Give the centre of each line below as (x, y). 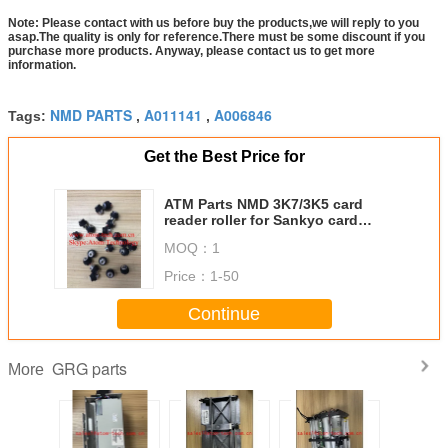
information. (42, 65)
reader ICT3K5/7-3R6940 (245, 236)
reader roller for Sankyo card (261, 220)
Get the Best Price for (224, 157)
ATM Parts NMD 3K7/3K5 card (263, 204)
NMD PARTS (91, 115)
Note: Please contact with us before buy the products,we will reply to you (213, 23)
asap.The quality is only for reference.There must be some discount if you (216, 37)
